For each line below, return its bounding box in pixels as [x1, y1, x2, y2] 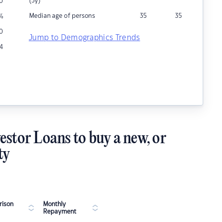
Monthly [43, 201, 66, 207]
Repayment [43, 209, 76, 215]
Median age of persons [29, 13, 95, 19]
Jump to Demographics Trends [29, 34, 140, 42]
